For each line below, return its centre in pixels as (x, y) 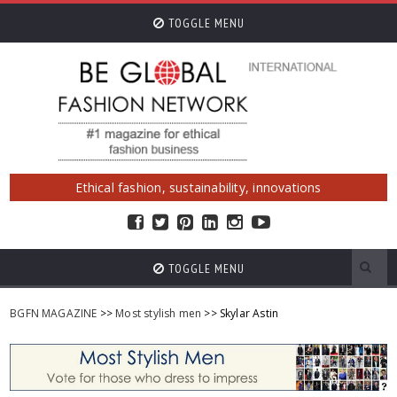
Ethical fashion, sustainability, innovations (198, 187)
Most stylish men (159, 313)
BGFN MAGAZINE (54, 313)
